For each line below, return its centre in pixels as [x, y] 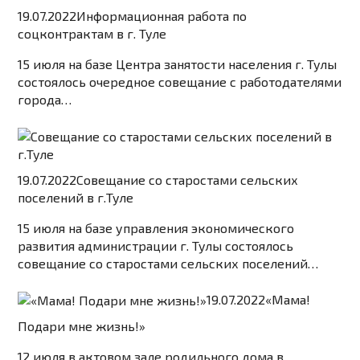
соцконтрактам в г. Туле [92, 34]
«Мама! [288, 299]
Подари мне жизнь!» [82, 326]
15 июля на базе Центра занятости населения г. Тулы [178, 64]
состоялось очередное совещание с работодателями [180, 82]
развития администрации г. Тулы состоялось [156, 246]
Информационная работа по [162, 16]
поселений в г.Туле [76, 198]
